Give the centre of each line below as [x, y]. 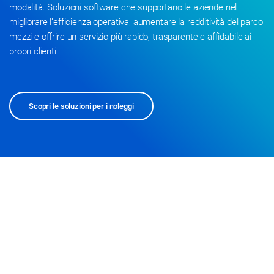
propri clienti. [34, 52]
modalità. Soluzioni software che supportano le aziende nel [123, 8]
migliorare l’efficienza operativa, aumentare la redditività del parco [136, 22]
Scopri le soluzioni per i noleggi [81, 106]
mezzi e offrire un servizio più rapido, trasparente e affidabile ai [130, 37]
